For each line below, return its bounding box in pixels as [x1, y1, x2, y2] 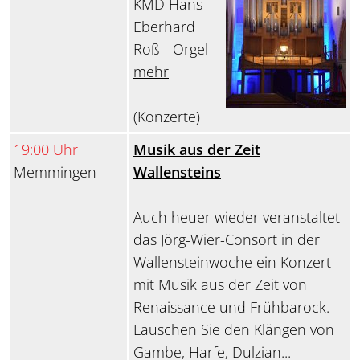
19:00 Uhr [14, 140, 78, 160]
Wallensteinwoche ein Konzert [133, 252, 331, 272]
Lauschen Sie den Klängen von [133, 320, 334, 340]
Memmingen [14, 162, 96, 182]
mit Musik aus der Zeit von [133, 275, 307, 295]
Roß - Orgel [133, 39, 208, 59]
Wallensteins [133, 162, 221, 182]
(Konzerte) [133, 107, 200, 127]
